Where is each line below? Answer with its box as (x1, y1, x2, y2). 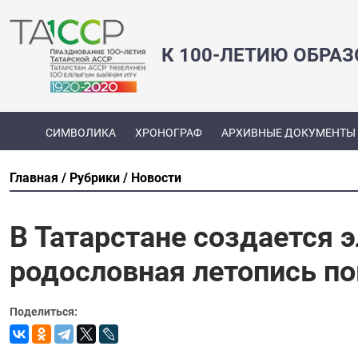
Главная (10, 169, 58, 185)
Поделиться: (10, 304, 78, 318)
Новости (131, 169, 181, 185)
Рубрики (70, 169, 120, 185)
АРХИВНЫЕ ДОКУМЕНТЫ (221, 126, 356, 140)
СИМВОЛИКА (45, 126, 116, 140)
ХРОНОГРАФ (134, 126, 202, 140)
